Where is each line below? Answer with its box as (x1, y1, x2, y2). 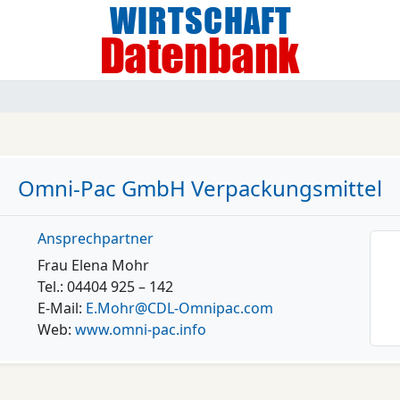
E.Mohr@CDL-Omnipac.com (85, 298, 273, 318)
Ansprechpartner (37, 229, 154, 248)
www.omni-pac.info (74, 320, 206, 339)
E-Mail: (37, 298, 86, 318)
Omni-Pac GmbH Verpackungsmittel (18, 173, 382, 203)
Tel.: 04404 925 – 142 (37, 277, 173, 296)
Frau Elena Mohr (37, 255, 149, 275)
